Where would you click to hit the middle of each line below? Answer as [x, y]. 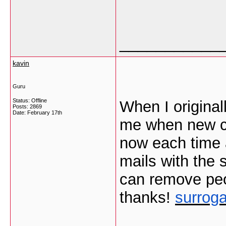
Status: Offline [30, 100]
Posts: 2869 [27, 106]
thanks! [147, 197]
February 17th [45, 112]
